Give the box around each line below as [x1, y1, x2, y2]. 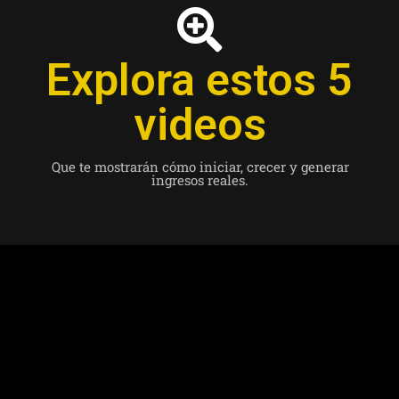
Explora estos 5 [46, 54, 353, 107]
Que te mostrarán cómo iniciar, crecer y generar [51, 158, 349, 176]
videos [133, 99, 266, 151]
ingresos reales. [151, 171, 249, 190]
